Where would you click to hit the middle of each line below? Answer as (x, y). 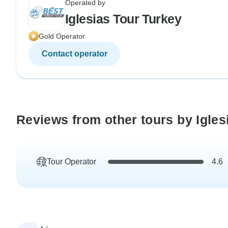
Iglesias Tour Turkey (123, 19)
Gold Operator (62, 36)
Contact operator (74, 53)
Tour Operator (72, 161)
